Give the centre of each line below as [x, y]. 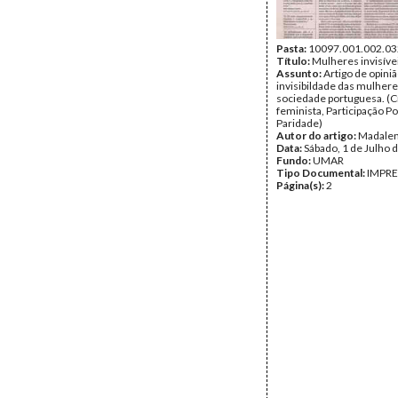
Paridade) [299, 123]
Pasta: [292, 48]
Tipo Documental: [322, 173]
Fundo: [295, 160]
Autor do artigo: [317, 135]
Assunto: [300, 73]
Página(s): [301, 185]
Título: [294, 61]
